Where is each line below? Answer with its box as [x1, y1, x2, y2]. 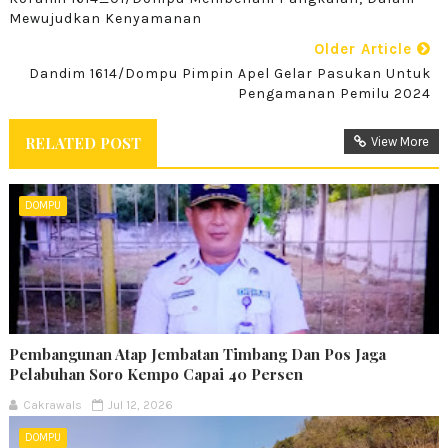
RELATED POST [24, 132, 141, 153]
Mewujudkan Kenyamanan [8, 9, 202, 27]
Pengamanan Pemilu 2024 [238, 84, 432, 102]
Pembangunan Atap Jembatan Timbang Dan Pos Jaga [8, 343, 386, 364]
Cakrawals [22, 397, 82, 412]
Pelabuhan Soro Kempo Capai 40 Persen [8, 363, 303, 384]
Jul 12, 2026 [107, 397, 173, 412]
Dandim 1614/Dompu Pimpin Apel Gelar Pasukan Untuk [29, 64, 432, 82]
